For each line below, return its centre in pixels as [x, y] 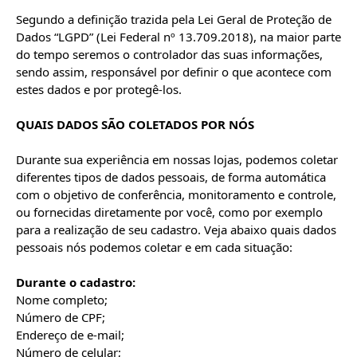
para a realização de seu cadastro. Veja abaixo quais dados [176, 229]
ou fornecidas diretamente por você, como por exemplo [169, 212]
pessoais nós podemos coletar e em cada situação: [154, 247]
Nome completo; [62, 300]
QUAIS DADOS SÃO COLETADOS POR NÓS [135, 124]
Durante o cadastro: [76, 282]
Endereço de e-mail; [70, 335]
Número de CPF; [61, 317]
